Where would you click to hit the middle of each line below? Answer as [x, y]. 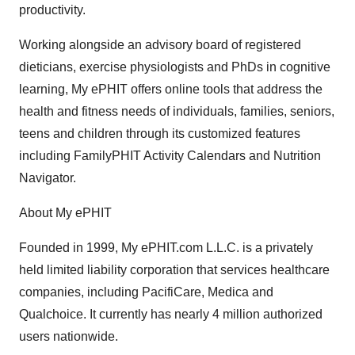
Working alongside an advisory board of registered [160, 45]
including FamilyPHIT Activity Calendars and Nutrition [170, 156]
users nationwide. [69, 336]
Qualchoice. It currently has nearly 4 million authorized [171, 314]
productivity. [52, 10]
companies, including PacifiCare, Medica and [146, 292]
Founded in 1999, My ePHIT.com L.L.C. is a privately [166, 248]
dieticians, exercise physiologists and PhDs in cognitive [175, 67]
